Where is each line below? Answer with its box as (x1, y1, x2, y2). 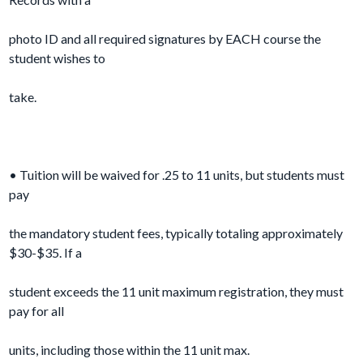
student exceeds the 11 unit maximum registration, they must (9, 284, 344, 300)
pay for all (9, 303, 65, 319)
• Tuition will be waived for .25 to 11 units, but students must (9, 167, 345, 183)
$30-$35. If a (9, 245, 83, 261)
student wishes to (9, 50, 106, 66)
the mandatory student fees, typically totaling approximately (9, 225, 344, 241)
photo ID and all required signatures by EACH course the (9, 31, 322, 47)
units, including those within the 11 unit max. (9, 342, 250, 358)
